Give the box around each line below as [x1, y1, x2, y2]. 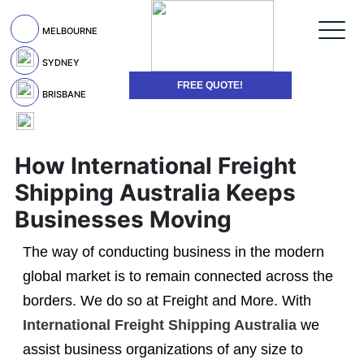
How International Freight [14, 152, 297, 180]
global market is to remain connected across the [22, 268, 333, 284]
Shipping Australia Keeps [14, 179, 296, 206]
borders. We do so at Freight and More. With [22, 292, 311, 309]
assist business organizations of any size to [22, 341, 303, 357]
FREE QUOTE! [177, 80, 244, 91]
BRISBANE [42, 88, 86, 100]
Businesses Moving [14, 206, 232, 233]
